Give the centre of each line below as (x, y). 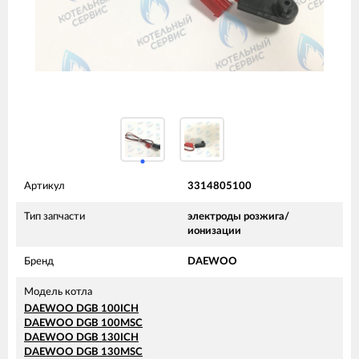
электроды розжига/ (238, 216)
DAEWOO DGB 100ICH (81, 309)
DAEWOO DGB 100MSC (83, 323)
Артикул (44, 186)
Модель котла (58, 292)
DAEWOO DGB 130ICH (81, 337)
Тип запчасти (54, 216)
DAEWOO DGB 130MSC (83, 352)
